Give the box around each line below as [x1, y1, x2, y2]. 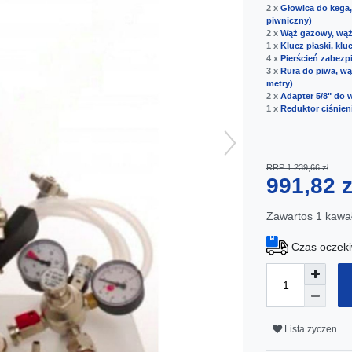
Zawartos [266, 209, 316, 222]
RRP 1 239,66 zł [266, 162, 328, 172]
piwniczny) [266, 15, 312, 25]
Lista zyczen [284, 323, 337, 335]
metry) [266, 78, 293, 88]
